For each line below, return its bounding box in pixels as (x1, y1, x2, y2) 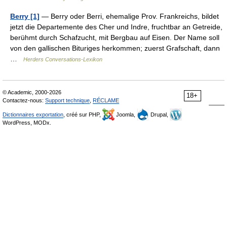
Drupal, (149, 111, 170, 118)
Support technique (45, 97, 90, 104)
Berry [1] (10, 12, 40, 21)
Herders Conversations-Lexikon (23, 56, 102, 63)
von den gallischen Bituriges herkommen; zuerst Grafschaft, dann (10, 44, 220, 53)
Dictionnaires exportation (3, 111, 63, 118)
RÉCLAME (93, 97, 119, 104)
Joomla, (115, 111, 137, 118)
